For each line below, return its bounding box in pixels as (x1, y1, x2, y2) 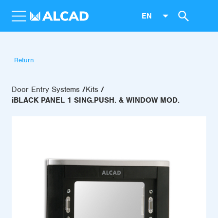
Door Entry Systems (12, 85, 80, 94)
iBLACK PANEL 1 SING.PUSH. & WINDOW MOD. (12, 95, 180, 105)
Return (14, 56, 34, 64)
